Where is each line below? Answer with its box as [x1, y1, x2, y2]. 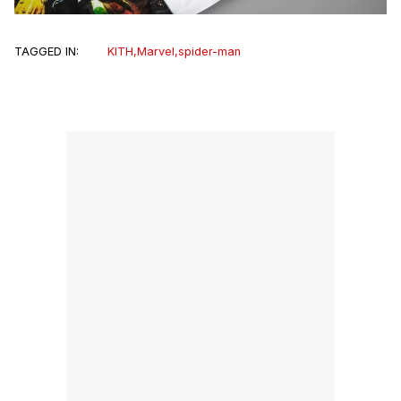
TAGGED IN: [14, 44, 79, 58]
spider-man [178, 44, 241, 58]
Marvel [137, 44, 175, 58]
